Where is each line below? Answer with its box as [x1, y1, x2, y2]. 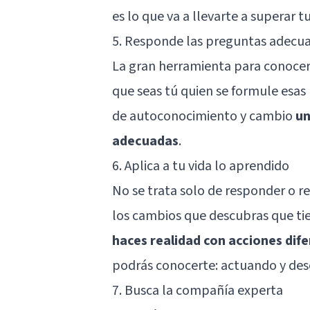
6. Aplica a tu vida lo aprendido [112, 156, 289, 176]
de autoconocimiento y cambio [112, 106, 295, 126]
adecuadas [112, 131, 179, 151]
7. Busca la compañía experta [112, 280, 283, 300]
